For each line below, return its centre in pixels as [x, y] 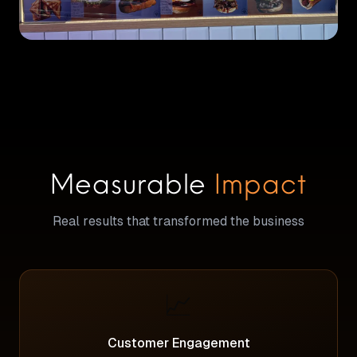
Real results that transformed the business [178, 222]
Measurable [133, 183]
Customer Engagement [178, 343]
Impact [261, 183]
